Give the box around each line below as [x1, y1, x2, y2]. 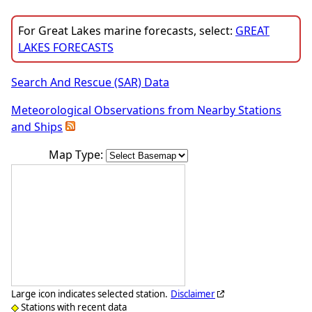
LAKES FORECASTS [18, 40, 114, 56]
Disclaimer [171, 288, 215, 301]
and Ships [11, 119, 63, 135]
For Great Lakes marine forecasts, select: [18, 23, 235, 39]
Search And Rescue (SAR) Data [11, 75, 169, 91]
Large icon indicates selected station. [11, 288, 168, 301]
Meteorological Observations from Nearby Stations [11, 102, 281, 118]
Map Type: [48, 147, 106, 163]
